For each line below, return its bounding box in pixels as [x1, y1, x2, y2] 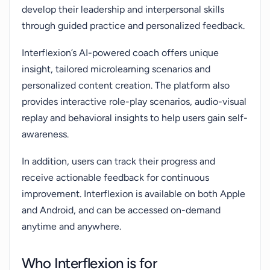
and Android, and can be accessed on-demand [22, 204, 221, 216]
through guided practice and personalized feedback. [22, 20, 245, 31]
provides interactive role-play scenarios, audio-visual [22, 96, 246, 107]
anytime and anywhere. [22, 221, 121, 232]
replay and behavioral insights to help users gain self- [22, 112, 248, 124]
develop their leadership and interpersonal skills [22, 4, 224, 15]
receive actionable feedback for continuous [22, 172, 209, 183]
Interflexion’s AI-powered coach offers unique [22, 47, 219, 58]
